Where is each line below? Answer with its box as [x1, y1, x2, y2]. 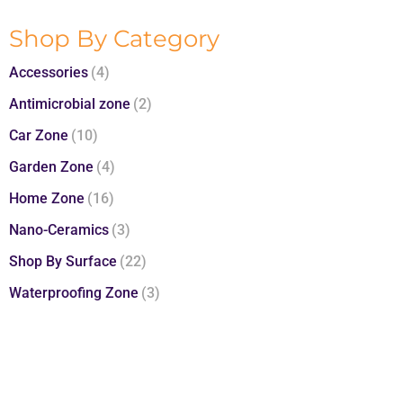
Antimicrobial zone [9, 95, 130, 113]
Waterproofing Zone [9, 284, 139, 302]
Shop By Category [9, 24, 219, 54]
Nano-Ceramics [9, 221, 109, 239]
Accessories [9, 64, 88, 82]
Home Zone [9, 190, 85, 208]
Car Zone [9, 127, 68, 145]
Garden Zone [9, 158, 94, 176]
